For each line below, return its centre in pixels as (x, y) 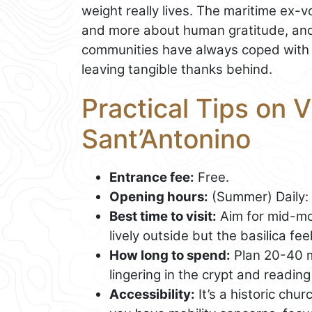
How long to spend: (170, 256)
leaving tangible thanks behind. (177, 70)
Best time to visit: (163, 217)
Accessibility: (152, 295)
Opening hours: (159, 197)
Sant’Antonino (166, 139)
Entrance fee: (152, 178)
